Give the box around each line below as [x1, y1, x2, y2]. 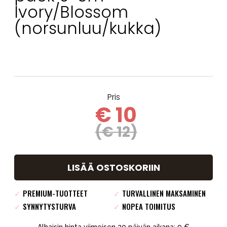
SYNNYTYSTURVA [21, 201, 76, 212]
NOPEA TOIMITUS [120, 201, 175, 212]
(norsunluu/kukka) [14, 17, 161, 40]
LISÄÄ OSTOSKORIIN [67, 161, 160, 174]
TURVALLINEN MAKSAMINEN [120, 187, 206, 199]
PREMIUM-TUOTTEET [21, 187, 88, 199]
